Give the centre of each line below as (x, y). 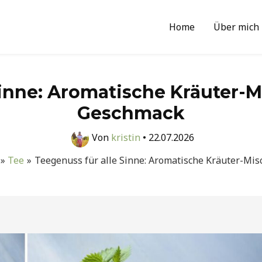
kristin (127, 138)
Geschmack (131, 113)
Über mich (236, 27)
